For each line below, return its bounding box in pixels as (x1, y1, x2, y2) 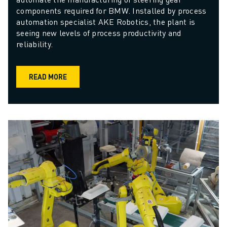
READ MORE (29, 72, 67, 82)
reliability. (16, 39, 53, 50)
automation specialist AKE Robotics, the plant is (16, 16, 195, 27)
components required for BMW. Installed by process (16, 5, 207, 16)
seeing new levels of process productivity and (16, 27, 181, 39)
